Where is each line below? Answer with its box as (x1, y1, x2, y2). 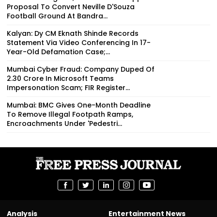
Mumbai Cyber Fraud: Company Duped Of (7, 64, 155, 74)
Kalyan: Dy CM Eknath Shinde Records (7, 28, 139, 38)
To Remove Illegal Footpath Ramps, (7, 109, 133, 119)
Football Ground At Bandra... (7, 11, 108, 21)
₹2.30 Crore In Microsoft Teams (7, 73, 114, 83)
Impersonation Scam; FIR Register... (7, 82, 130, 93)
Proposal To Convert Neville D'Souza (7, 1, 135, 12)
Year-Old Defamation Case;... (7, 46, 110, 57)
